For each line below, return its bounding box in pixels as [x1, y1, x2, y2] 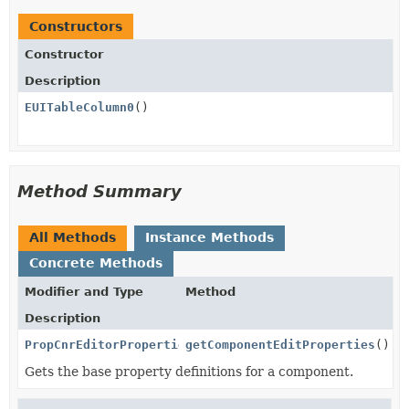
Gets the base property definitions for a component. [25, 363, 353, 379]
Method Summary [17, 181, 182, 201]
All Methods [29, 229, 116, 245]
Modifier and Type [25, 284, 143, 299]
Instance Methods [145, 229, 274, 245]
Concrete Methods [29, 255, 163, 270]
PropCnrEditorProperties [25, 337, 193, 351]
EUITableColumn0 [25, 100, 134, 114]
